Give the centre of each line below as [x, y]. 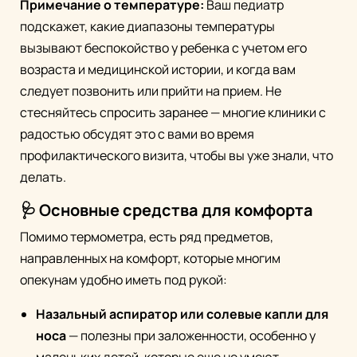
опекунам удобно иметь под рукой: [124, 280]
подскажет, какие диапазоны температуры [147, 27]
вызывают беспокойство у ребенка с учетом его [163, 48]
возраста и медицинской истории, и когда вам [158, 70]
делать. [43, 177]
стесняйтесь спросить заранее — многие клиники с [173, 113]
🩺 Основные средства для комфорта [167, 210]
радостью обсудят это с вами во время [137, 134]
